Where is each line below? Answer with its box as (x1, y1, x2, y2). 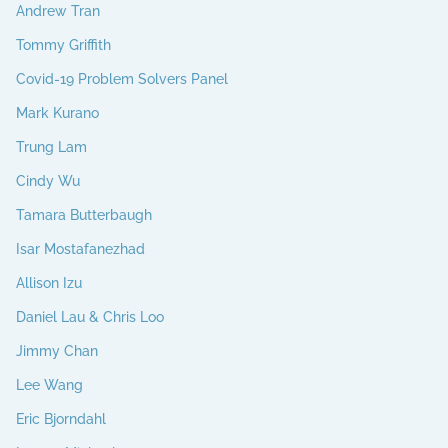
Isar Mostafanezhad (16, 240, 145, 257)
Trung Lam (16, 138, 87, 155)
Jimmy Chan (16, 342, 98, 359)
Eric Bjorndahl (16, 410, 106, 427)
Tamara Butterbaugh (16, 206, 152, 223)
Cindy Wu (16, 172, 80, 189)
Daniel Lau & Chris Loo (16, 308, 164, 325)
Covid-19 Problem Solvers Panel (16, 70, 228, 87)
